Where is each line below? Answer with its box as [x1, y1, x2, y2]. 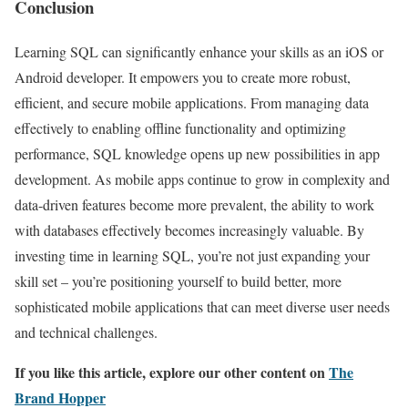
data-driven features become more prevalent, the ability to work [15, 194, 374, 214]
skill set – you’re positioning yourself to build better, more [15, 270, 342, 291]
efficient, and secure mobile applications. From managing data [15, 92, 369, 112]
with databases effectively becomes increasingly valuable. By [15, 219, 364, 240]
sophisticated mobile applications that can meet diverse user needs [15, 296, 390, 316]
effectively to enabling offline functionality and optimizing [15, 117, 346, 138]
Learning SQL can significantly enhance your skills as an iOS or [15, 41, 383, 61]
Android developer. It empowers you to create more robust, [15, 66, 351, 87]
